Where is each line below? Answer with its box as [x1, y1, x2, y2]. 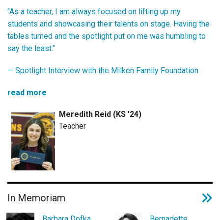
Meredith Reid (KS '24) [58, 109, 141, 119]
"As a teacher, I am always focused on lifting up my [7, 6, 181, 16]
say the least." [7, 43, 55, 53]
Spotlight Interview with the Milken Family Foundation [15, 65, 198, 75]
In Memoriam [7, 192, 65, 204]
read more [7, 87, 47, 97]
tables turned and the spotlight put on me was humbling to [7, 31, 206, 41]
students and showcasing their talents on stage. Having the [7, 19, 210, 28]
